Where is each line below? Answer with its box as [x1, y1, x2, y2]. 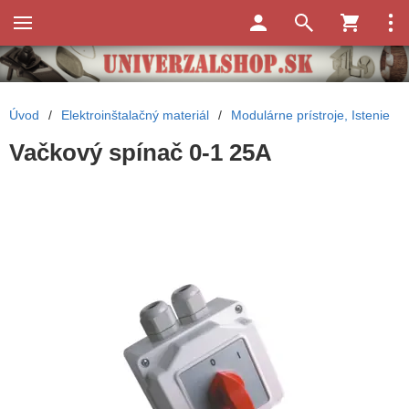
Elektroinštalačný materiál [61, 108, 209, 123]
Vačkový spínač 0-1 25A [9, 139, 272, 167]
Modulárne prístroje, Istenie [231, 108, 390, 123]
